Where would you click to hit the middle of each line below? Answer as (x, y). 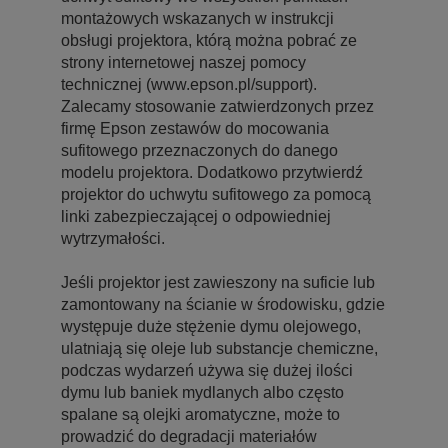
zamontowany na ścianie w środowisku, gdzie (223, 304)
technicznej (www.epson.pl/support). (189, 84)
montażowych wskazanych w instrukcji (197, 18)
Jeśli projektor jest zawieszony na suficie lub (218, 282)
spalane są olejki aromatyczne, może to (200, 414)
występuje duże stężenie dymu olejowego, (211, 326)
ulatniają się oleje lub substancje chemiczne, (219, 348)
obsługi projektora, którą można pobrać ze (209, 40)
